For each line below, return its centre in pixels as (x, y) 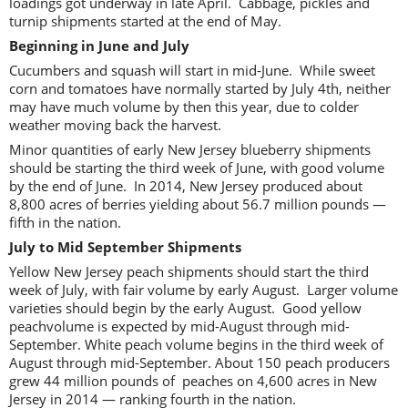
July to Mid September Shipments (125, 246)
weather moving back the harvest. (115, 124)
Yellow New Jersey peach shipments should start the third (189, 271)
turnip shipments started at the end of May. (145, 20)
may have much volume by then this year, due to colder (184, 106)
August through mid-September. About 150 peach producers (199, 362)
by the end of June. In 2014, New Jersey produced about (186, 185)
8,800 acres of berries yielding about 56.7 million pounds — (198, 204)
